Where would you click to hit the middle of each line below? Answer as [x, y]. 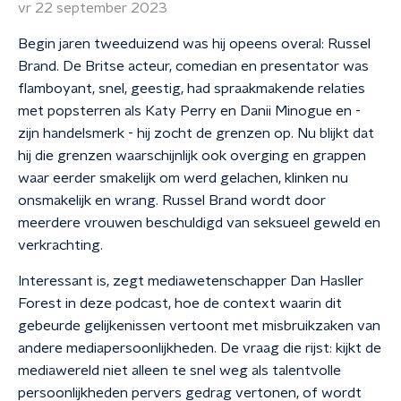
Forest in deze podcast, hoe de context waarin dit [180, 303]
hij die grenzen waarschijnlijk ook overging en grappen [192, 156]
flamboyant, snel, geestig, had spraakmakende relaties [192, 89]
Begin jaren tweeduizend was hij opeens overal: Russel [194, 44]
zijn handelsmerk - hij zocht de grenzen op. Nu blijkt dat [196, 133]
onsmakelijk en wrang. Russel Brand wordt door [172, 200]
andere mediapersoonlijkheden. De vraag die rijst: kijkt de [200, 348]
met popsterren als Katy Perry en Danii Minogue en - [189, 111]
